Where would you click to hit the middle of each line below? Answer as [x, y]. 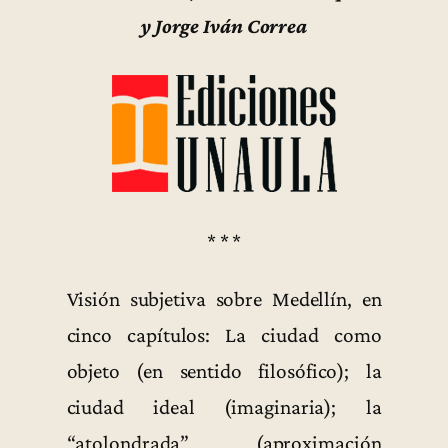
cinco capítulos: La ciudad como [224, 334]
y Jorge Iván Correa [224, 26]
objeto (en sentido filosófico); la [224, 370]
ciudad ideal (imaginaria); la [224, 406]
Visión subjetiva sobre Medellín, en [224, 298]
